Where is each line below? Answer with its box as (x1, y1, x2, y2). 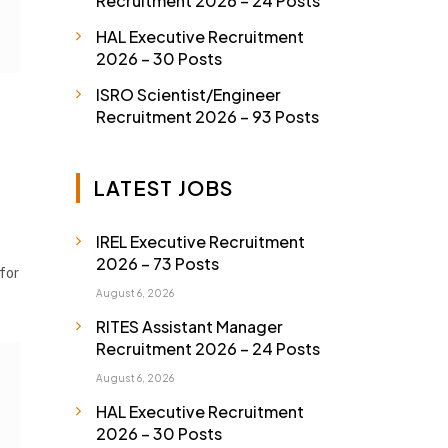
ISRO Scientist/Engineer (96, 84, 281, 105)
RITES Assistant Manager (96, 316, 283, 337)
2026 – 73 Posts (96, 253, 219, 274)
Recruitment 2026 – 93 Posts (96, 106, 319, 127)
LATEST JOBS (93, 175, 233, 200)
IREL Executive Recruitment (96, 231, 305, 252)
